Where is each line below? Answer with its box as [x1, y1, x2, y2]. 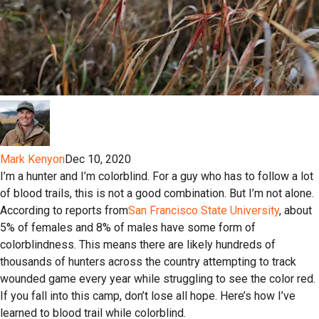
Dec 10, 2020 [65, 152, 131, 166]
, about [279, 204, 312, 217]
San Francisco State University [128, 204, 279, 217]
